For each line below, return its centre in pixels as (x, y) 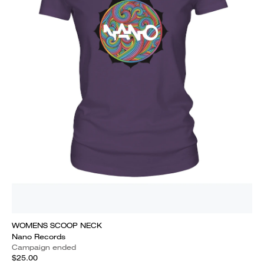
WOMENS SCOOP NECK (57, 225)
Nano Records (39, 237)
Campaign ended (44, 247)
